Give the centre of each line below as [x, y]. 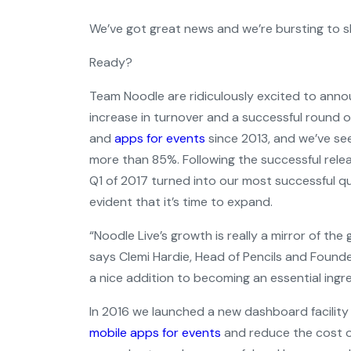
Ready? [111, 62]
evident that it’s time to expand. [181, 202]
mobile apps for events [155, 333]
